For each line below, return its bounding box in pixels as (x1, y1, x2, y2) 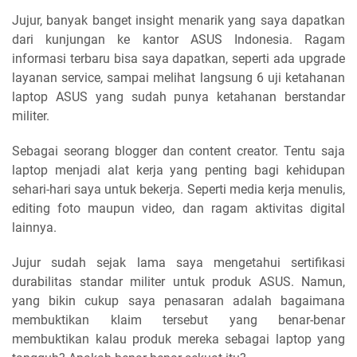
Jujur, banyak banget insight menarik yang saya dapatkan (12, 13, 345, 29)
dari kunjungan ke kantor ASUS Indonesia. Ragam (12, 32, 345, 48)
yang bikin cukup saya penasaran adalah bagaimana (12, 293, 345, 309)
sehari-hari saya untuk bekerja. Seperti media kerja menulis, (12, 182, 345, 198)
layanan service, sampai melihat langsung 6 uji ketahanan (12, 70, 345, 86)
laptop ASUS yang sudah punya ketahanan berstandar (12, 89, 345, 105)
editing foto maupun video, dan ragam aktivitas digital (12, 201, 345, 217)
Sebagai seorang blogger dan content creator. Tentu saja (12, 143, 345, 159)
